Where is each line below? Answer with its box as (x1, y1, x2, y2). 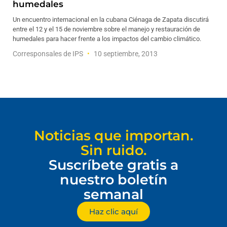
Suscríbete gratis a (49, 157, 178, 173)
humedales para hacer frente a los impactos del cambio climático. (13, 35, 201, 43)
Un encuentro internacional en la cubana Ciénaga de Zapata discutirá (13, 16, 209, 23)
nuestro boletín (59, 171, 168, 188)
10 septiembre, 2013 (92, 50, 158, 58)
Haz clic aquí (89, 207, 138, 216)
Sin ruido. (80, 142, 147, 159)
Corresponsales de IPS (13, 50, 85, 58)
